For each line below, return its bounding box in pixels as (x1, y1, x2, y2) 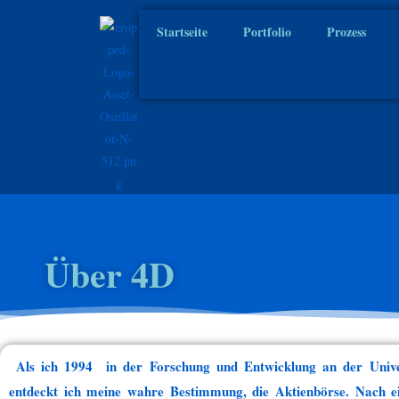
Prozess (326, 22, 366, 41)
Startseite (156, 22, 208, 41)
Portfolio (242, 22, 291, 41)
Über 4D (45, 248, 175, 300)
